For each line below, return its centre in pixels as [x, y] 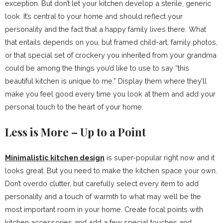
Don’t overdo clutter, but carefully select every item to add [102, 184]
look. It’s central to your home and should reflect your [94, 16]
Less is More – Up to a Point [75, 132]
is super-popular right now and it [160, 158]
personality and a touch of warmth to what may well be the [103, 197]
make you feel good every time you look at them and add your [110, 94]
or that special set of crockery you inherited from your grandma [111, 55]
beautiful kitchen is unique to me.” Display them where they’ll [106, 81]
